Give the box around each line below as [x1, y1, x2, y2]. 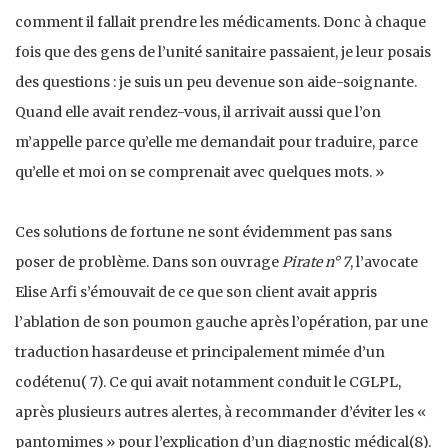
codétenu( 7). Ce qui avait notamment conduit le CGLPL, [15, 372, 401, 391]
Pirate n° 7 [282, 252, 350, 271]
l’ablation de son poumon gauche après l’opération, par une [15, 312, 428, 331]
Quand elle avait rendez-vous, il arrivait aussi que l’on [15, 102, 381, 121]
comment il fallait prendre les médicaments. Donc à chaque [15, 12, 426, 31]
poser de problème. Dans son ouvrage [15, 252, 282, 271]
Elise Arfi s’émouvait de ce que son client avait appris [15, 282, 377, 301]
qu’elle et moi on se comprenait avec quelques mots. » [15, 162, 384, 181]
